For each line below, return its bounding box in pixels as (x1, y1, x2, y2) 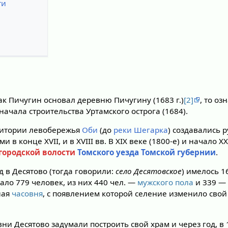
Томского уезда (77, 147, 139, 158)
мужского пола (137, 177, 194, 188)
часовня (12, 188, 43, 199)
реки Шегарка (113, 125, 168, 135)
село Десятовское (116, 166, 182, 177)
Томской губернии (141, 147, 216, 158)
